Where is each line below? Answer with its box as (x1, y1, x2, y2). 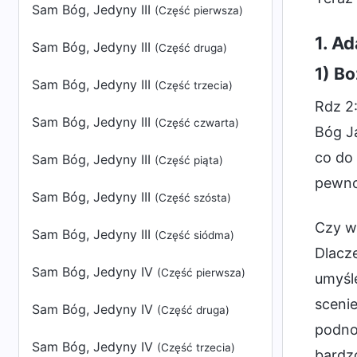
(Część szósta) (155, 191, 231, 204)
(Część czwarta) (155, 116, 239, 129)
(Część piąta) (155, 154, 223, 167)
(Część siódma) (155, 229, 234, 241)
